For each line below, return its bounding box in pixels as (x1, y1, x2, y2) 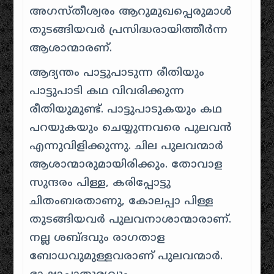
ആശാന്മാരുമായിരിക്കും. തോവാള (29, 158, 223, 172)
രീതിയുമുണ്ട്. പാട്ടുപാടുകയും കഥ (29, 103, 223, 117)
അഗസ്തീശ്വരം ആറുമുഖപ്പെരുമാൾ (29, 5, 232, 19)
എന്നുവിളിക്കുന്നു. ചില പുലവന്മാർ (29, 139, 224, 154)
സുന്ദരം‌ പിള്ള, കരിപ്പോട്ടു (29, 176, 171, 190)
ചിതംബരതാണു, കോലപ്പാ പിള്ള (29, 194, 214, 209)
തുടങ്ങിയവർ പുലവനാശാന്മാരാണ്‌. (29, 213, 232, 227)
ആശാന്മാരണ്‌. (29, 42, 113, 56)
